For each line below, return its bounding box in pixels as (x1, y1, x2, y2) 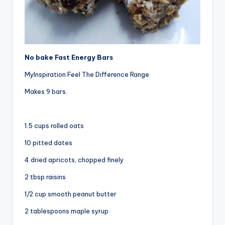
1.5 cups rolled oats (25, 121, 84, 130)
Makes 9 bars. (25, 87, 67, 95)
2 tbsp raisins (25, 172, 66, 181)
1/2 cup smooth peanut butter (25, 189, 117, 198)
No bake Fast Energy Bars (25, 53, 113, 61)
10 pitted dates (25, 138, 72, 147)
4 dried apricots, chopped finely (25, 155, 124, 164)
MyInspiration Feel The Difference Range (25, 70, 149, 78)
